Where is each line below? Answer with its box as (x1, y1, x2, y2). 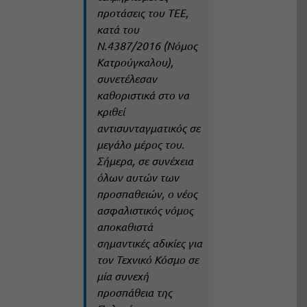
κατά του (96, 22, 139, 37)
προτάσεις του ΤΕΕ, (96, 5, 188, 21)
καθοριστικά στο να (96, 88, 189, 103)
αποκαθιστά (96, 219, 153, 234)
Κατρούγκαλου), (96, 55, 173, 70)
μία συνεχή (96, 269, 149, 284)
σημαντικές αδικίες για (96, 236, 202, 251)
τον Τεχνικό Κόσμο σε (96, 252, 199, 267)
